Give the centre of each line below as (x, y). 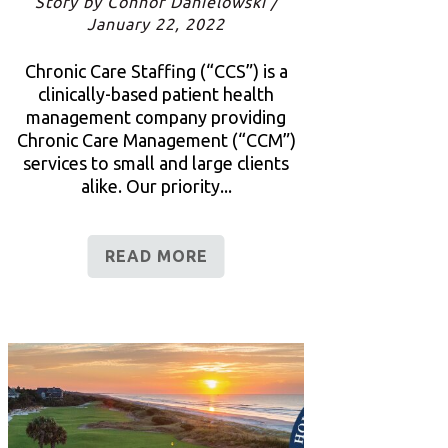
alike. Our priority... (156, 185)
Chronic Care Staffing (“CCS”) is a (156, 70)
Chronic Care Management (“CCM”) (156, 139)
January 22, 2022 (156, 23)
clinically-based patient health (156, 93)
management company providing (156, 116)
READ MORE (156, 255)
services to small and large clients (156, 162)
